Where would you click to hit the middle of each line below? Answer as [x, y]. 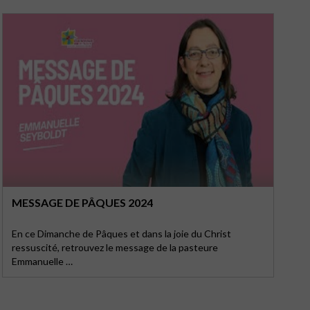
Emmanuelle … [42, 261]
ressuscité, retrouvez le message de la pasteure [115, 247]
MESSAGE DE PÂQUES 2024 [82, 202]
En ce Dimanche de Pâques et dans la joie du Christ [121, 234]
